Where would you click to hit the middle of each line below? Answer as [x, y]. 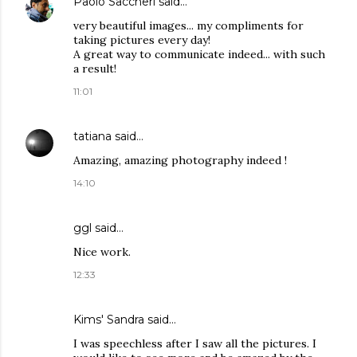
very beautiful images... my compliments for [188, 26]
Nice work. [102, 252]
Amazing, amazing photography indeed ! [180, 161]
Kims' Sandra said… [125, 320]
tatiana [92, 137]
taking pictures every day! [142, 40]
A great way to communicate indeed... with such [199, 55]
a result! [95, 69]
